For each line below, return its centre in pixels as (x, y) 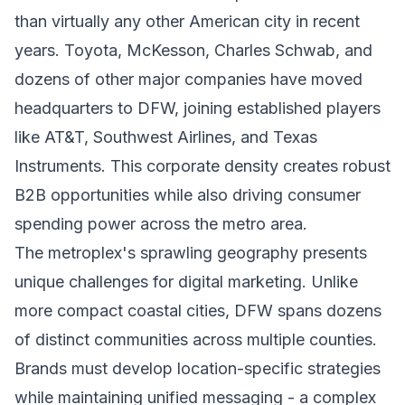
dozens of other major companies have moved (188, 79)
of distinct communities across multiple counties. (196, 339)
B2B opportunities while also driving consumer (188, 195)
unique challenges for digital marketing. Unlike (186, 282)
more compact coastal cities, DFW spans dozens (198, 311)
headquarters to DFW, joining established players (198, 108)
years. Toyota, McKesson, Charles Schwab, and (193, 50)
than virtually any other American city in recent (187, 21)
